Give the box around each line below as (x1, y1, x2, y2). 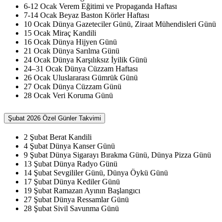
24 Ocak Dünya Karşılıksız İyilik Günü (24, 55, 147, 64)
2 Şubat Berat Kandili (24, 133, 92, 142)
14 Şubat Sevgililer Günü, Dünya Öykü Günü (24, 168, 168, 177)
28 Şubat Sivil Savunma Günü (24, 204, 119, 213)
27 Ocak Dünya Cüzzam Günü (24, 82, 121, 91)
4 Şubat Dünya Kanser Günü (24, 142, 115, 151)
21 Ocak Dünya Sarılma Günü (24, 46, 119, 55)
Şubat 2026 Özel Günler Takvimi (8, 114, 101, 122)
